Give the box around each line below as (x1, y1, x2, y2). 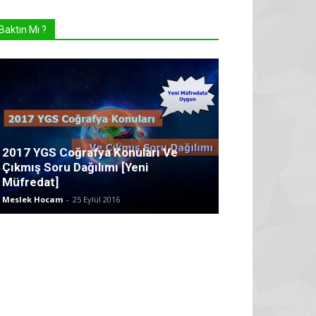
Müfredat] (2, 175, 59, 189)
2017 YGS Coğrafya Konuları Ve (2, 145, 178, 159)
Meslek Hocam (2, 194, 63, 205)
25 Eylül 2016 (73, 194, 120, 205)
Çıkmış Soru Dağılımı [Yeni (2, 160, 148, 174)
